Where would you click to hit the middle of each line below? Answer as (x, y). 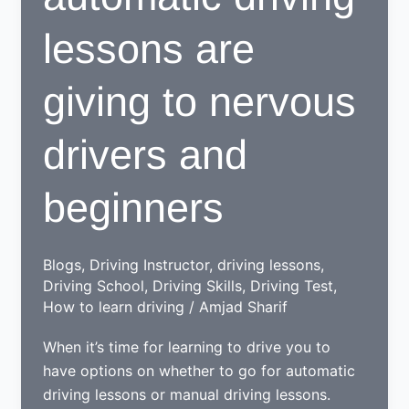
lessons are (149, 48)
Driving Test (292, 286)
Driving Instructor (150, 265)
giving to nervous (200, 101)
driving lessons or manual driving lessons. (187, 395)
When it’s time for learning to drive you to (187, 347)
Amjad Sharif (244, 307)
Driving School (94, 286)
